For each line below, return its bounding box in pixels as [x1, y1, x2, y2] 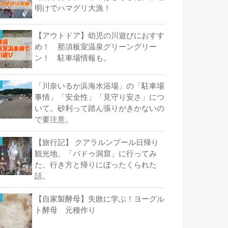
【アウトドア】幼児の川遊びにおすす [35, 32, 164, 40]
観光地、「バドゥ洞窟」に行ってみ [35, 149, 157, 158]
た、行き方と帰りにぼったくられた [35, 160, 157, 169]
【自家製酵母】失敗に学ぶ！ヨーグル [35, 195, 164, 204]
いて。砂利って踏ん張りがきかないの [35, 104, 164, 112]
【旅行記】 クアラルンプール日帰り [35, 138, 159, 147]
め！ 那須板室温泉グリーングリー [35, 43, 157, 51]
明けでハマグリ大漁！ [35, 4, 111, 13]
